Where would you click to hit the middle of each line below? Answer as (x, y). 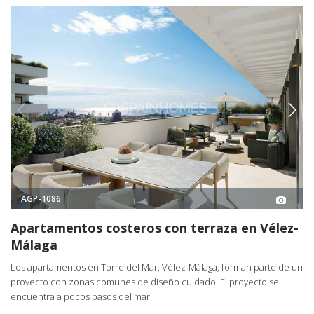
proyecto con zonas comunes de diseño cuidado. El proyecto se (145, 282)
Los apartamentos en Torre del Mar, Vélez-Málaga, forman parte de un (157, 267)
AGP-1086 (41, 198)
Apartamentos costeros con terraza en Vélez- (155, 228)
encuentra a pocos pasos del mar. (81, 297)
